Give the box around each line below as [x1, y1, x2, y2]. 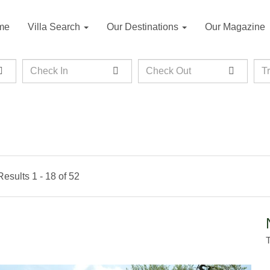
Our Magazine [205, 22, 265, 32]
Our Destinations [107, 22, 181, 32]
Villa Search [28, 22, 83, 32]
